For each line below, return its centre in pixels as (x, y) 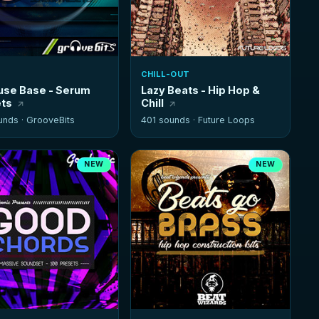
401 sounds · (169, 120)
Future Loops (226, 120)
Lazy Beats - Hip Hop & (200, 90)
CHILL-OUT (165, 74)
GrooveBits (50, 120)
